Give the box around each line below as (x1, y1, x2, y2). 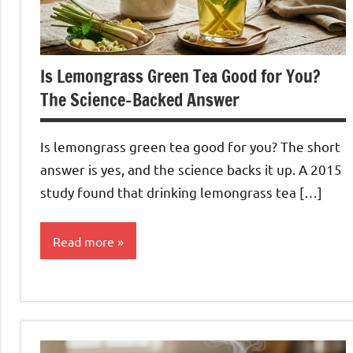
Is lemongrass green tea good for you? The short (40, 137, 340, 154)
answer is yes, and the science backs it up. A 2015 (40, 160, 342, 177)
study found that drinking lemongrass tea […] (40, 183, 322, 200)
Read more (53, 232, 114, 249)
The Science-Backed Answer (40, 87, 240, 112)
